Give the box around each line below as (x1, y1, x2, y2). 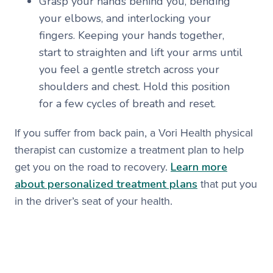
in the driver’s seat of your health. (15, 194, 172, 208)
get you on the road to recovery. (15, 160, 171, 174)
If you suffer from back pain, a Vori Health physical (15, 126, 253, 140)
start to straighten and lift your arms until (39, 45, 243, 60)
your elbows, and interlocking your (39, 11, 211, 26)
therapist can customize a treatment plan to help (15, 143, 244, 157)
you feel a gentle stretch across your (39, 62, 219, 77)
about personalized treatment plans (15, 177, 197, 191)
